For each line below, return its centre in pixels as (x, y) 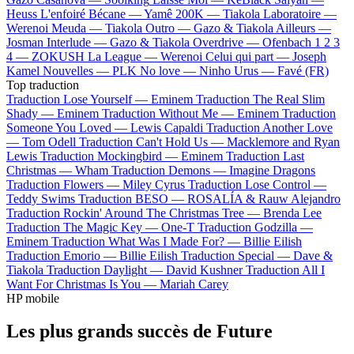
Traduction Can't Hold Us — (153, 141)
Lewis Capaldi (167, 127)
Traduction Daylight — (106, 269)
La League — (124, 56)
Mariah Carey (194, 284)
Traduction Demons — (170, 170)
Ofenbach (287, 42)
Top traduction (43, 85)
